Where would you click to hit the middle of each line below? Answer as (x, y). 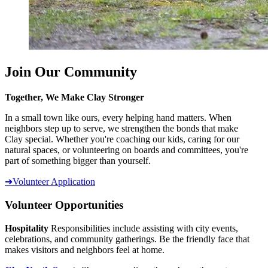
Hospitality (28, 228)
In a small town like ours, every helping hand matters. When (118, 118)
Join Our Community (71, 72)
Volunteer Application (54, 182)
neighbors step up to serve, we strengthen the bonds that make (121, 129)
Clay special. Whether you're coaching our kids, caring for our (122, 139)
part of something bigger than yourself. (78, 161)
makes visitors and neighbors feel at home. (85, 249)
